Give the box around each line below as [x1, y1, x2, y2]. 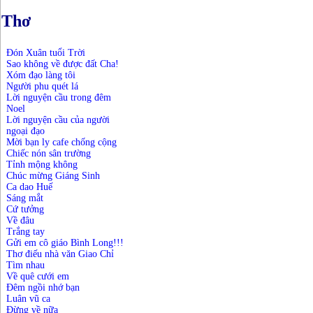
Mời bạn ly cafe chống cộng [6, 137, 117, 148]
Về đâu [6, 215, 34, 226]
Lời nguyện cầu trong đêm [6, 92, 111, 103]
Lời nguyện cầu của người [6, 115, 110, 126]
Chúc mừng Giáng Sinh [6, 170, 100, 182]
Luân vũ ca [6, 293, 50, 305]
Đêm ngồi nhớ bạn [6, 282, 80, 293]
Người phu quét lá [6, 81, 78, 92]
